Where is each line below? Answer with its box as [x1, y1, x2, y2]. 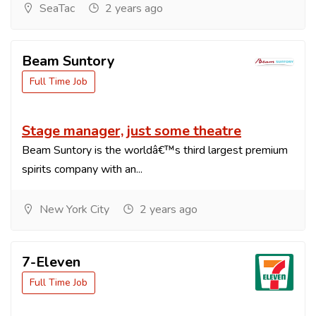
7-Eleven [22, 252, 80, 272]
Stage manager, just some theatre [22, 121, 241, 140]
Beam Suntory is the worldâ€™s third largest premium [22, 142, 288, 158]
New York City [37, 201, 109, 217]
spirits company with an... [22, 161, 142, 177]
